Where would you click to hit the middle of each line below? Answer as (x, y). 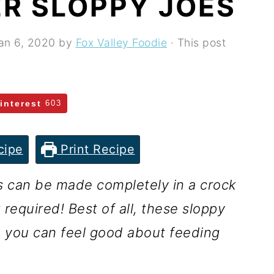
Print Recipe (96, 150)
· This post (196, 43)
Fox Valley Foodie (121, 43)
